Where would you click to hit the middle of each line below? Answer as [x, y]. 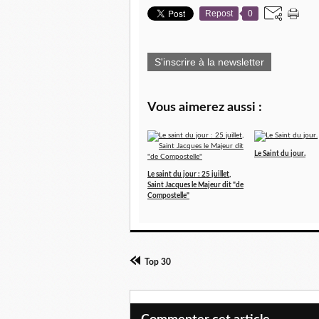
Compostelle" [168, 196]
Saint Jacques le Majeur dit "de [195, 185]
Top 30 [158, 262]
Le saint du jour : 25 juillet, [189, 174]
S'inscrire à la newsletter [209, 62]
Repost [219, 14]
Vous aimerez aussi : [205, 108]
